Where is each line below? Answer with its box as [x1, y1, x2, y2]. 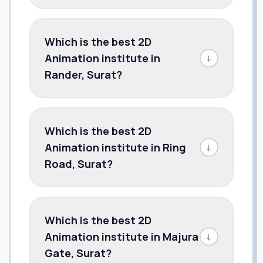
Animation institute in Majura [45, 229, 198, 244]
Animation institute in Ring [45, 140, 186, 154]
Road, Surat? [45, 156, 113, 171]
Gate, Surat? [45, 245, 112, 260]
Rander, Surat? [45, 67, 122, 82]
